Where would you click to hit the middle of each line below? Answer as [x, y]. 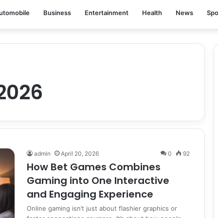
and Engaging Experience [90, 194]
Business [57, 13]
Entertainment [107, 13]
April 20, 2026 [80, 154]
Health [152, 13]
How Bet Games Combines [94, 167]
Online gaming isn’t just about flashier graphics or [102, 208]
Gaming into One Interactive [98, 181]
